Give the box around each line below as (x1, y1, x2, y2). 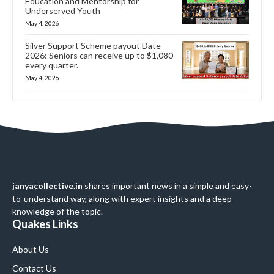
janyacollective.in (12, 180, 83, 191)
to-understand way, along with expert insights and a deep (12, 193, 232, 204)
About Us (12, 244, 49, 255)
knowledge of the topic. (12, 206, 103, 217)
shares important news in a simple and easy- (83, 180, 252, 191)
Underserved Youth (25, 6, 100, 17)
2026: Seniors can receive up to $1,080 (25, 50, 173, 61)
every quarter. (25, 60, 78, 71)
